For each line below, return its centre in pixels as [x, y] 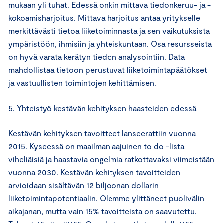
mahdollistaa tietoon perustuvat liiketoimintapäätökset [108, 69]
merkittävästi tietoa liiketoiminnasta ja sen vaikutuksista [109, 30]
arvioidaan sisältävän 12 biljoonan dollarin [84, 185]
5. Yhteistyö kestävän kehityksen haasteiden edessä [102, 108]
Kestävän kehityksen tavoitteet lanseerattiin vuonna [102, 133]
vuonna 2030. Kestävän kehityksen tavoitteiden [94, 172]
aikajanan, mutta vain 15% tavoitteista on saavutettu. [103, 211]
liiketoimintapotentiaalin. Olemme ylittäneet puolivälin [106, 198]
